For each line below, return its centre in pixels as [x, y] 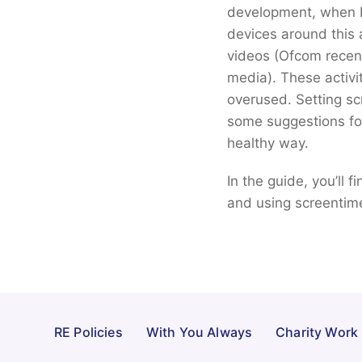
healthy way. [268, 143]
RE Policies [88, 333]
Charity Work [317, 333]
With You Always [199, 333]
